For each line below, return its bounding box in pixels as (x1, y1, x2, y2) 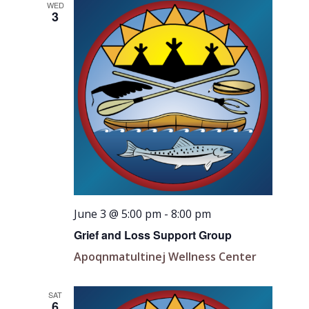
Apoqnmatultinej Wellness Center (74, 248, 257, 264)
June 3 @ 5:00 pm (74, 206, 162, 221)
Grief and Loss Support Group (74, 226, 232, 243)
